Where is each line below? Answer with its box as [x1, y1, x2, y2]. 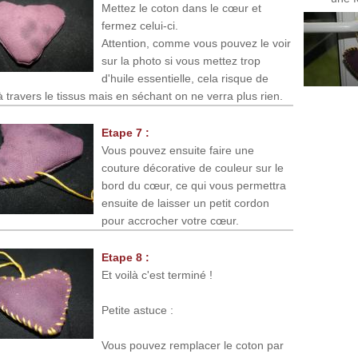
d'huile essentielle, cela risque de [101, 72, 268, 86]
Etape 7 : [101, 126, 149, 140]
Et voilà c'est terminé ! [101, 268, 213, 282]
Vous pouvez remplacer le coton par [101, 339, 284, 352]
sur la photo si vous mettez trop [101, 54, 261, 68]
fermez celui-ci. [101, 19, 178, 33]
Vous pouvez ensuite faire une [101, 144, 254, 157]
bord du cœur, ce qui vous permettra [101, 179, 286, 193]
